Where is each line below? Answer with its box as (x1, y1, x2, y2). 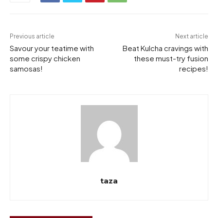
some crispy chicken (10, 53, 80, 63)
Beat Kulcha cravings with (122, 43, 208, 53)
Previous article (10, 32, 54, 40)
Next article (175, 32, 208, 40)
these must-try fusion (133, 53, 208, 63)
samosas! (10, 63, 43, 73)
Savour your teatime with (10, 43, 94, 53)
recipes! (179, 63, 208, 73)
